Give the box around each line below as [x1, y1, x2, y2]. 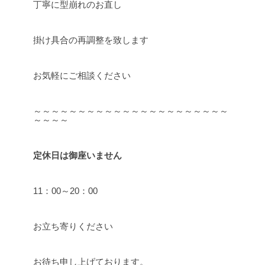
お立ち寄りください [33, 221, 113, 231]
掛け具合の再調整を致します [33, 35, 148, 45]
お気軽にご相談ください [33, 70, 131, 80]
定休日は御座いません [33, 150, 122, 160]
